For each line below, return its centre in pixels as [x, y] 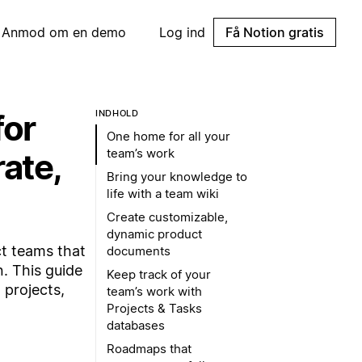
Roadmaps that [149, 349]
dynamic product [154, 234]
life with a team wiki [163, 194]
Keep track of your [159, 274]
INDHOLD [117, 113]
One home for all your [168, 136]
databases [136, 325]
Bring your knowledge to [177, 177]
